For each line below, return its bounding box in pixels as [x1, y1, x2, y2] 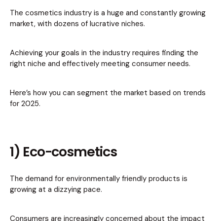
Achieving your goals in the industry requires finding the [10, 48, 198, 58]
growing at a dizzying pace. [10, 184, 102, 195]
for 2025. [10, 99, 40, 109]
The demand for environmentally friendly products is [10, 174, 187, 184]
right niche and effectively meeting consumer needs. [10, 59, 190, 69]
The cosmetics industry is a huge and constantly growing [10, 8, 206, 18]
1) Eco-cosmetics [10, 143, 117, 161]
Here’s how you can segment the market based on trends [10, 88, 206, 98]
